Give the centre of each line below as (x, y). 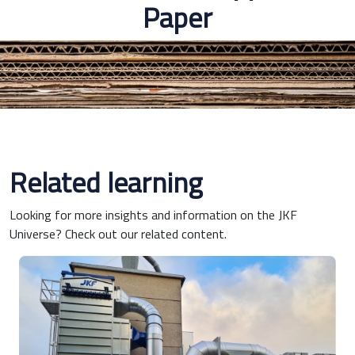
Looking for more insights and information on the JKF (153, 214)
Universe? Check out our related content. (118, 233)
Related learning (106, 182)
